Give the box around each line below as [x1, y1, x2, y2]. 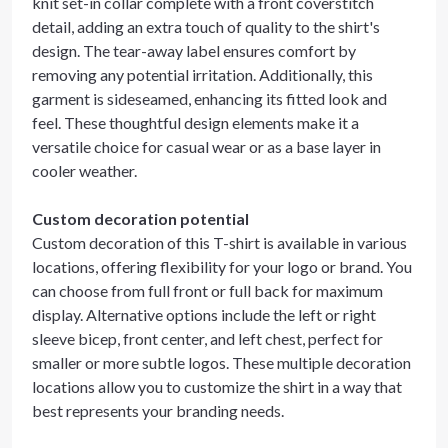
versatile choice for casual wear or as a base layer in [32, 137, 381, 156]
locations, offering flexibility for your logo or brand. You [32, 257, 412, 276]
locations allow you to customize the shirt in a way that [32, 377, 402, 396]
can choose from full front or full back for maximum [32, 281, 383, 300]
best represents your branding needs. [32, 401, 284, 420]
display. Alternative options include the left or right [32, 305, 376, 324]
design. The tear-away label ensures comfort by [32, 41, 356, 60]
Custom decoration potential [32, 209, 249, 228]
